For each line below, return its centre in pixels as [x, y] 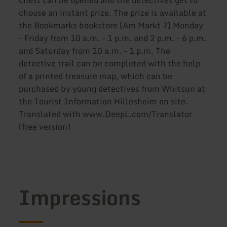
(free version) [45, 127]
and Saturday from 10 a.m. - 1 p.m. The [95, 51]
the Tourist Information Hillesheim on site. [104, 102]
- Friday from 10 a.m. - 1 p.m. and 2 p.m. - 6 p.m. [113, 38]
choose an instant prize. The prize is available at [113, 13]
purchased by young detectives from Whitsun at [112, 89]
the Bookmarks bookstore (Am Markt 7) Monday [111, 26]
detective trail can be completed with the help [110, 64]
